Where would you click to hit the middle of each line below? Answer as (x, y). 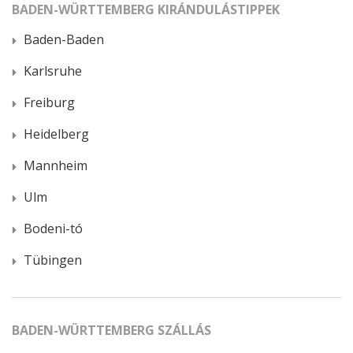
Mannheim (56, 165)
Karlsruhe (53, 71)
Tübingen (53, 260)
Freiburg (49, 102)
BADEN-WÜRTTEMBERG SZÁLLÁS (111, 330)
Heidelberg (56, 134)
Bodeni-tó (53, 228)
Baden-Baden (64, 39)
